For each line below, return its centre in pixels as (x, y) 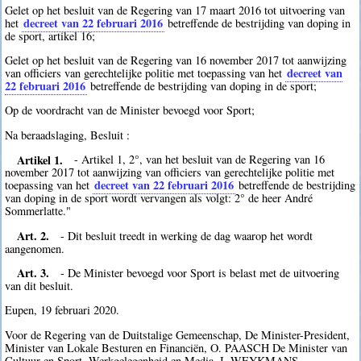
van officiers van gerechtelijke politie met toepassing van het (145, 73)
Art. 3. (33, 272)
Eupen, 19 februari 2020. (62, 310)
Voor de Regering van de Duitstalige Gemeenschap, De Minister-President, (178, 334)
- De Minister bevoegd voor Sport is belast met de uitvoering (200, 272)
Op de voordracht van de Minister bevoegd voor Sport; (130, 110)
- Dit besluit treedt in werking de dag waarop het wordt (187, 235)
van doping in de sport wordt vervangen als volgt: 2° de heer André (159, 198)
